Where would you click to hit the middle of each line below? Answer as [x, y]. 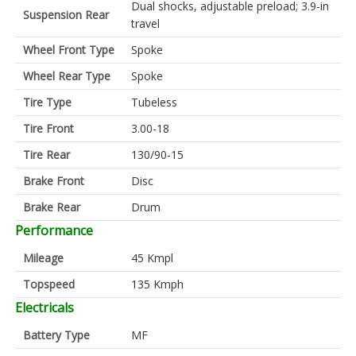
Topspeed [49, 284]
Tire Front [48, 129]
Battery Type [56, 335]
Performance [54, 231]
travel [145, 24]
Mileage [43, 258]
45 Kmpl [152, 258]
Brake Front [54, 181]
